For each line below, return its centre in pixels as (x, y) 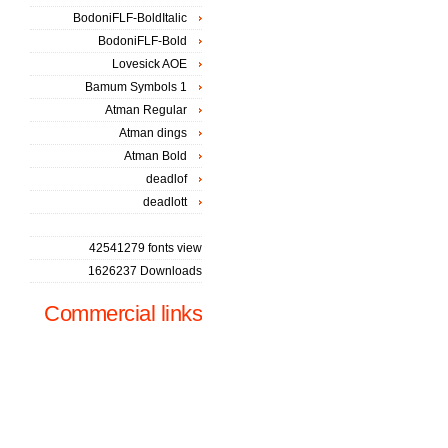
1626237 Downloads (145, 271)
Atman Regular (146, 110)
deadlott (165, 202)
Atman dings (153, 133)
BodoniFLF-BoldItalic (130, 18)
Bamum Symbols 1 (136, 87)
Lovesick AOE (149, 64)
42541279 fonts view (145, 248)
